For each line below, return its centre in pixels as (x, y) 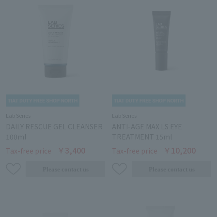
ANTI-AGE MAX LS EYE (147, 127)
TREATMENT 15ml (142, 137)
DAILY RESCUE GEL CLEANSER (54, 127)
